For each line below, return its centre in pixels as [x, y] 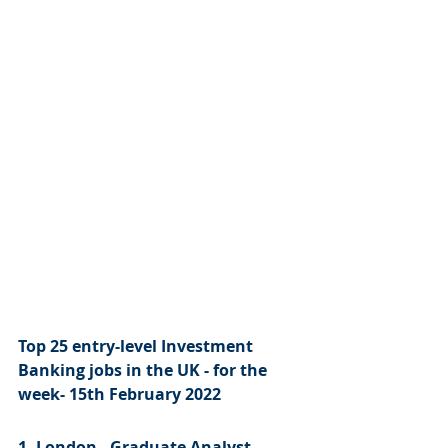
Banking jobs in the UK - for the [144, 370]
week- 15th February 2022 [119, 394]
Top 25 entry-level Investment [137, 346]
